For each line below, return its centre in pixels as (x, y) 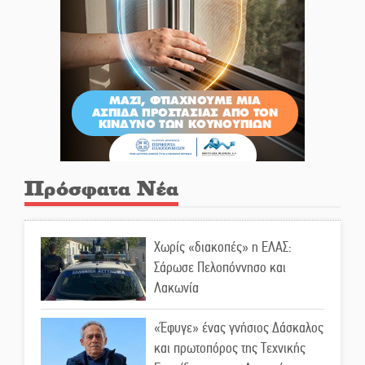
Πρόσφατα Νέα (101, 188)
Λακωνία (177, 288)
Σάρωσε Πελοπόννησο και (220, 268)
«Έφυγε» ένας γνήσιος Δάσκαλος (239, 327)
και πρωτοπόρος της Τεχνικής (230, 347)
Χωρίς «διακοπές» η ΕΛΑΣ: (223, 247)
